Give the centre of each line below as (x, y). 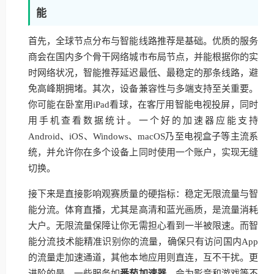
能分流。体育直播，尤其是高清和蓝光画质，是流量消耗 (143, 210)
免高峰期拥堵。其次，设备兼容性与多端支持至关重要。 (143, 89)
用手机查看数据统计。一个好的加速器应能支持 (143, 120)
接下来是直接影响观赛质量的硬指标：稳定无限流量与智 (143, 194)
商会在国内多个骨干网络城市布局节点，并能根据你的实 (143, 57)
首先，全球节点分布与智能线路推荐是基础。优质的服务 (143, 41)
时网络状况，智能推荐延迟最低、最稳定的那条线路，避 (143, 73)
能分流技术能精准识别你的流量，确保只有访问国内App (143, 242)
